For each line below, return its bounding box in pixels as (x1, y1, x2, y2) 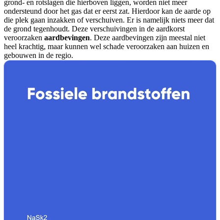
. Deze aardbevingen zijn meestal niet (90, 33, 205, 42)
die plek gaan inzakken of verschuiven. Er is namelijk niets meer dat (4, 16, 214, 25)
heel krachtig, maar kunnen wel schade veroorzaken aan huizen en (4, 42, 209, 51)
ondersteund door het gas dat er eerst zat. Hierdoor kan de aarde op (4, 7, 211, 16)
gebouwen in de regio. (4, 51, 73, 60)
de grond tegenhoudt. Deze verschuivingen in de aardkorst (4, 25, 185, 33)
